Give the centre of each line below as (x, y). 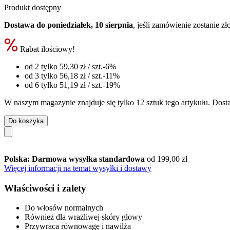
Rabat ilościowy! (46, 49)
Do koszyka (26, 121)
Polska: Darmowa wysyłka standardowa (75, 159)
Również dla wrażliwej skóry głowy (83, 217)
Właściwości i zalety (45, 188)
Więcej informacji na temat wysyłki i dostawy (78, 168)
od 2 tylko (42, 66)
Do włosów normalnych (64, 208)
